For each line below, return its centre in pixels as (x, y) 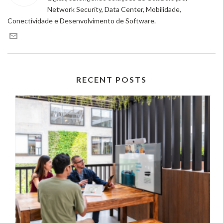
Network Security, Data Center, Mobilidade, (114, 9)
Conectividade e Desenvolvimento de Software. (82, 20)
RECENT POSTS (111, 79)
